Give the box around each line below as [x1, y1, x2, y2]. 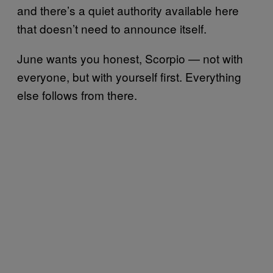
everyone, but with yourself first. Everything [17, 68, 241, 85]
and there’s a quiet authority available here [17, 1, 239, 18]
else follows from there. [17, 86, 137, 103]
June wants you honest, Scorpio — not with [17, 49, 243, 66]
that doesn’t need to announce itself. [17, 19, 207, 37]
